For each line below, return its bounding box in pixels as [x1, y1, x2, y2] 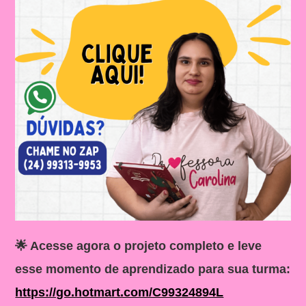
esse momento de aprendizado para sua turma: [15, 262, 291, 276]
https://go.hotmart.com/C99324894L [15, 285, 224, 299]
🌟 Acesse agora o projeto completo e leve [15, 238, 262, 253]
